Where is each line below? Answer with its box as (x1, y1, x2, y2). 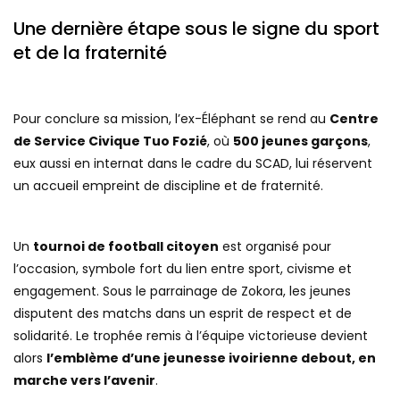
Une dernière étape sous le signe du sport (13, 15, 379, 41)
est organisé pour (219, 237, 331, 255)
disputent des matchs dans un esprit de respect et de (13, 304, 352, 322)
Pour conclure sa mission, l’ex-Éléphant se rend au (13, 109, 329, 128)
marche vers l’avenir (13, 371, 155, 389)
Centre (329, 109, 379, 128)
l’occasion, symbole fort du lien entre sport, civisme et (13, 259, 352, 278)
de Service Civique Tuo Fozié (13, 131, 207, 150)
